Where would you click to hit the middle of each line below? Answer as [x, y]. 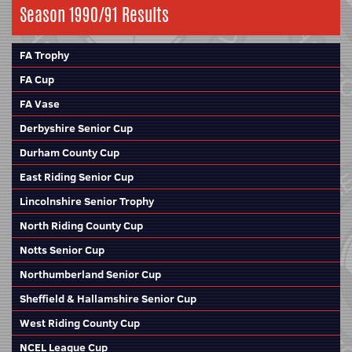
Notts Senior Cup [62, 250]
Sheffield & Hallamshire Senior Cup [108, 299]
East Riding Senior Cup [77, 177]
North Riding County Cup [81, 225]
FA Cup [37, 79]
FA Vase [40, 104]
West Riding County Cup [80, 323]
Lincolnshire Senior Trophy [87, 201]
